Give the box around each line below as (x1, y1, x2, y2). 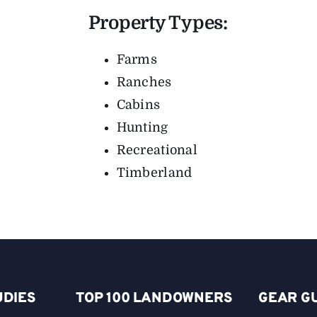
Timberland (116, 166, 192, 180)
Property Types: (88, 13, 228, 34)
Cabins (116, 98, 161, 113)
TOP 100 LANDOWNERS (76, 289, 232, 309)
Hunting (116, 120, 168, 135)
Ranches (116, 75, 172, 90)
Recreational (116, 143, 197, 158)
